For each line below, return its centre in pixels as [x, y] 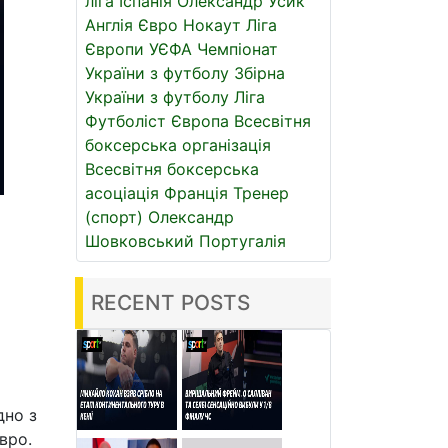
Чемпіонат [237, 49]
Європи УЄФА [138, 49]
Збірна [259, 73]
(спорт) [114, 217]
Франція [196, 193]
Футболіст [125, 121]
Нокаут [212, 25]
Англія [109, 25]
